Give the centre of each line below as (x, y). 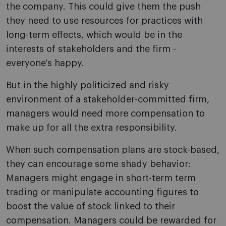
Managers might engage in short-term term (101, 178)
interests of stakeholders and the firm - (91, 49)
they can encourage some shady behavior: (98, 164)
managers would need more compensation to (105, 114)
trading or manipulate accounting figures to (102, 192)
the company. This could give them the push (103, 7)
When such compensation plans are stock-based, (113, 150)
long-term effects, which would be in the (94, 35)
